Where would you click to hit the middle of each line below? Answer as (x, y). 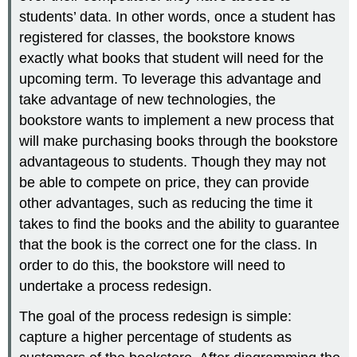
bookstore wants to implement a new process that (177, 120)
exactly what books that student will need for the (172, 58)
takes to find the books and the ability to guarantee (180, 224)
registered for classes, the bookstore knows (157, 37)
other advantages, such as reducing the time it (166, 203)
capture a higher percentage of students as (156, 337)
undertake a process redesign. (116, 286)
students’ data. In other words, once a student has (178, 16)
